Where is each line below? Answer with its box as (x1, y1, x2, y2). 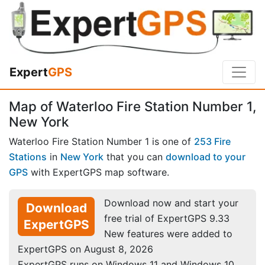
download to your (166, 150, 245, 163)
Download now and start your (104, 196, 238, 209)
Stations (9, 150, 47, 163)
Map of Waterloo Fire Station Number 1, (9, 98, 256, 115)
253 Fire (194, 135, 231, 147)
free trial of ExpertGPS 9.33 (104, 212, 230, 224)
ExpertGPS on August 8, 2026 (18, 243, 153, 255)
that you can (104, 150, 166, 163)
